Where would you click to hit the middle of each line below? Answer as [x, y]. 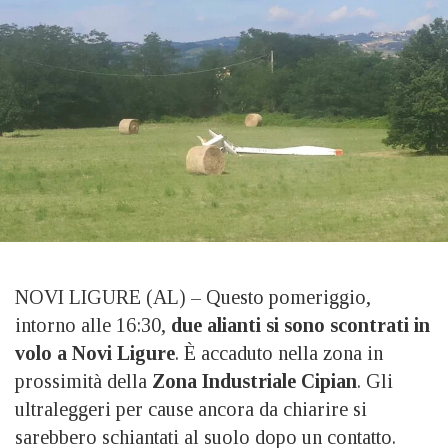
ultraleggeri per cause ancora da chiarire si [191, 409]
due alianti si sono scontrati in [300, 325]
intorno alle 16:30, [93, 325]
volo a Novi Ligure [95, 353]
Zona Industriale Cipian [252, 381]
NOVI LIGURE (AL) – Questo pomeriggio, [193, 297]
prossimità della [81, 381]
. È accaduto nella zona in [279, 353]
